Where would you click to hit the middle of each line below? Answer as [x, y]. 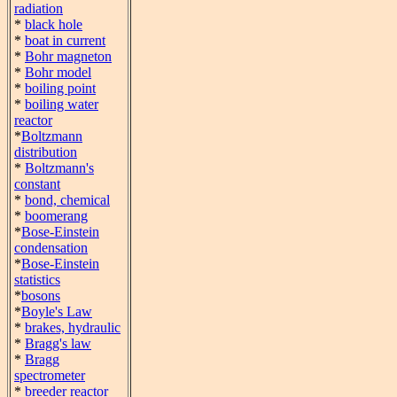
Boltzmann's [59, 168]
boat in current [65, 40]
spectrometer [50, 375]
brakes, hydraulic [73, 327]
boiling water [62, 104]
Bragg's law [58, 343]
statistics [37, 280]
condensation [51, 248]
